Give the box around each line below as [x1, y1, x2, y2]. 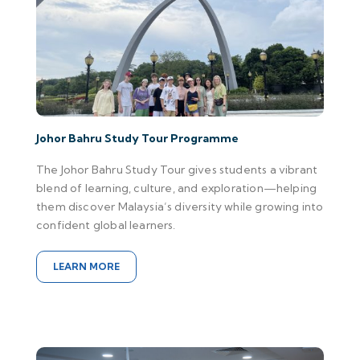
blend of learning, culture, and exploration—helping [36, 180, 317, 195]
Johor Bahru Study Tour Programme [36, 130, 239, 145]
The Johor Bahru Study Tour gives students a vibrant [36, 162, 318, 177]
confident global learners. [36, 217, 176, 232]
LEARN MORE [53, 260, 120, 272]
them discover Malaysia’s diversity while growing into [36, 198, 324, 214]
